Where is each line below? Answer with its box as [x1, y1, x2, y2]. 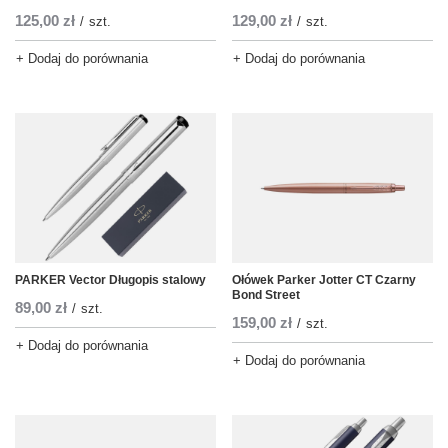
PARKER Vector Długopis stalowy [15, 273, 206, 288]
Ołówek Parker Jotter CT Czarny [232, 273, 416, 288]
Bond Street [232, 288, 300, 303]
